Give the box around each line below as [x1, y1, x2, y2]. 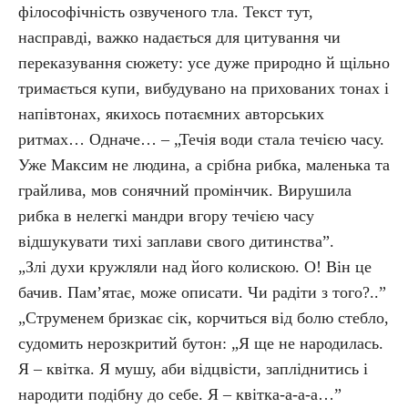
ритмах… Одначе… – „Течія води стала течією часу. [18, 130, 384, 148]
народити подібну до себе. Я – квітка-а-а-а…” [18, 385, 342, 403]
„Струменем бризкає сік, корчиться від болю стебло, [18, 309, 389, 327]
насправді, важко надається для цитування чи [18, 28, 341, 46]
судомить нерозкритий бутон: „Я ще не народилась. [18, 334, 383, 352]
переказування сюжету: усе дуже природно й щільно [18, 54, 390, 72]
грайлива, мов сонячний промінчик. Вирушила [18, 181, 352, 199]
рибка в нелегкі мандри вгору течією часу [18, 207, 314, 225]
